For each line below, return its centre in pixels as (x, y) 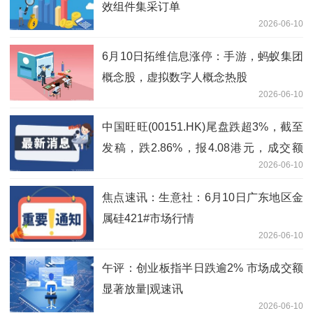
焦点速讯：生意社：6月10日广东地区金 (203, 197)
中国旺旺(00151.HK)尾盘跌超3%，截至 (203, 126)
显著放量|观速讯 (143, 289)
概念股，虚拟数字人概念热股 (175, 77)
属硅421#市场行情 (148, 218)
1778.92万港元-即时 (152, 168)
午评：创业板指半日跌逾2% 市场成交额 (203, 268)
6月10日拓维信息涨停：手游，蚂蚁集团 (203, 56)
